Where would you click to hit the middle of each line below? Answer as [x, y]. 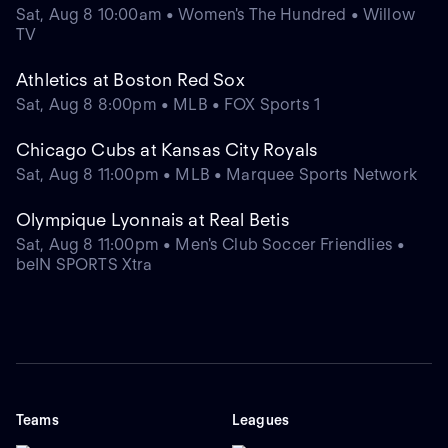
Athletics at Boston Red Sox [130, 80]
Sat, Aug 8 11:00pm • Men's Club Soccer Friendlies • [211, 245]
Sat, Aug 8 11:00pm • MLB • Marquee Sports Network [216, 175]
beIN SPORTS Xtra [84, 265]
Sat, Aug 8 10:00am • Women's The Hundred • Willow [215, 15]
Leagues [260, 420]
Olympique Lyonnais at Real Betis [153, 220]
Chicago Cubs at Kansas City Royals [167, 150]
